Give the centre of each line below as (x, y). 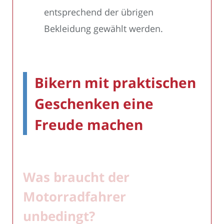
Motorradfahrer (74, 196)
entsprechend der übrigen (99, 12)
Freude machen (89, 124)
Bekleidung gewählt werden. (103, 28)
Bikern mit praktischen (115, 82)
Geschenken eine (94, 103)
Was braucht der (76, 177)
